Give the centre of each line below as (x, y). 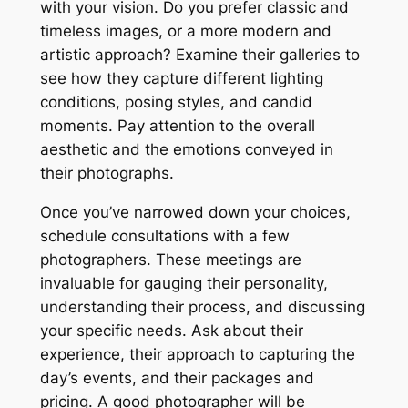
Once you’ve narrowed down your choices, (195, 212)
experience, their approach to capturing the (197, 354)
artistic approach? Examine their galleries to (199, 54)
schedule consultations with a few (164, 235)
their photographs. (107, 173)
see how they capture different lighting (181, 78)
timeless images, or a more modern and (185, 31)
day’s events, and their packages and (177, 377)
